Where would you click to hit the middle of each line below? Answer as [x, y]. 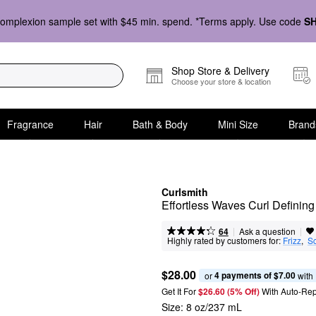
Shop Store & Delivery [220, 71]
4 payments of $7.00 [255, 275]
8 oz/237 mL [214, 307]
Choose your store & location [221, 81]
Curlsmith [185, 192]
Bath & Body [160, 124]
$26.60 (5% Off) [230, 291]
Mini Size [238, 124]
